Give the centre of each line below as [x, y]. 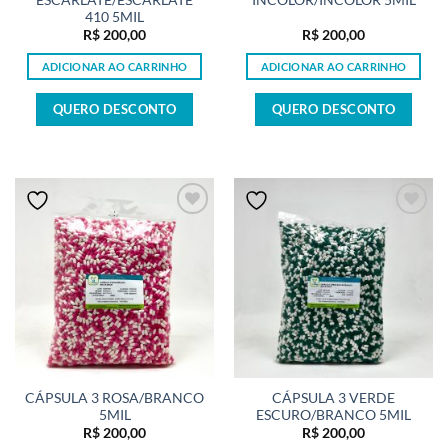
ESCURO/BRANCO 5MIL [333, 414]
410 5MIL [114, 16]
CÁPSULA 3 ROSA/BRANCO [114, 397]
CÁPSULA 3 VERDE [333, 397]
